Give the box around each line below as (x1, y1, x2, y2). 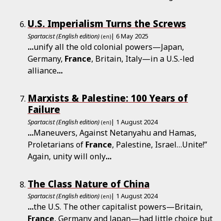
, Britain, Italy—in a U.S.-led (91, 53, 194, 64)
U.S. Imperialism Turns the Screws (28, 17, 186, 30)
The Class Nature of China (28, 177, 149, 190)
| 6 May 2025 (111, 31, 148, 40)
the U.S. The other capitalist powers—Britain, (34, 201, 203, 213)
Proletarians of (28, 139, 85, 150)
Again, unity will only (28, 150, 106, 162)
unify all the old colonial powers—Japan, (34, 41, 184, 52)
